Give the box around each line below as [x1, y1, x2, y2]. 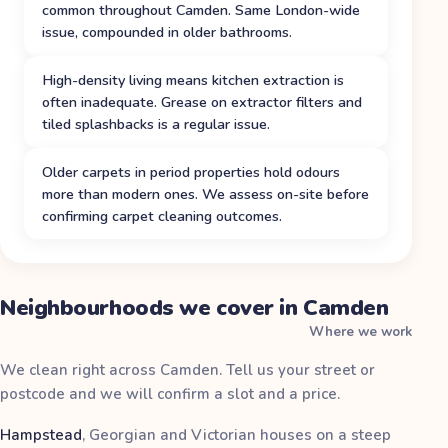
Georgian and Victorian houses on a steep [89, 425, 391, 446]
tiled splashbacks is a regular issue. [42, 113, 270, 134]
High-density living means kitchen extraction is [42, 69, 344, 90]
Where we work [309, 322, 413, 342]
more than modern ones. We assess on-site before [42, 183, 369, 204]
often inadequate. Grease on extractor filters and [42, 91, 362, 112]
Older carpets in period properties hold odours [42, 161, 340, 182]
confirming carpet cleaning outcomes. [42, 205, 282, 226]
